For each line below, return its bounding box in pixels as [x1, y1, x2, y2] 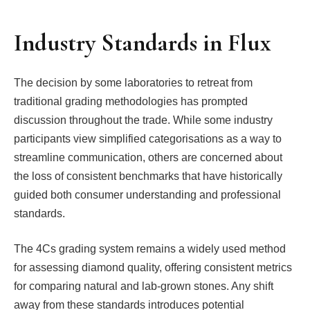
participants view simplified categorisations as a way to [14, 132, 282, 145]
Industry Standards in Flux [14, 28, 271, 57]
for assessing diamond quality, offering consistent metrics [14, 262, 292, 274]
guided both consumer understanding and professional [14, 188, 281, 201]
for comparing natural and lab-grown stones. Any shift [14, 280, 273, 293]
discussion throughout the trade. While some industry [14, 113, 273, 126]
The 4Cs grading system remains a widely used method [14, 243, 286, 255]
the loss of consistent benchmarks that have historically [14, 170, 282, 182]
